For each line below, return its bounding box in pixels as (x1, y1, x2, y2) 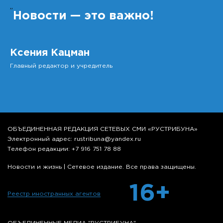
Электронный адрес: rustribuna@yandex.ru (7, 136, 141, 142)
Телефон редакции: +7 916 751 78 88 (7, 146, 121, 152)
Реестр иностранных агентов (7, 191, 101, 197)
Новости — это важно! (13, 10, 154, 21)
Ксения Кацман (10, 48, 90, 57)
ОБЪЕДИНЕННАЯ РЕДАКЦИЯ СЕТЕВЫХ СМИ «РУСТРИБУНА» (7, 126, 198, 132)
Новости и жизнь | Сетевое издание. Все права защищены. (7, 164, 196, 170)
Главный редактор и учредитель (10, 63, 112, 69)
